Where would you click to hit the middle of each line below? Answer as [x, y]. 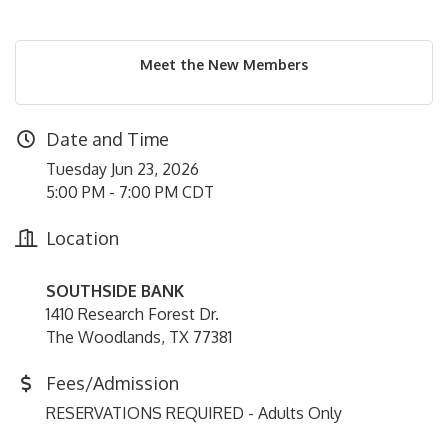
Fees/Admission [112, 383]
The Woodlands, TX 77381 [139, 337]
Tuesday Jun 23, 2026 [122, 169]
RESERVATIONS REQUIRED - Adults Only [194, 413]
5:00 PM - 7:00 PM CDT [130, 192]
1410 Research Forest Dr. [132, 314]
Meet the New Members [224, 64]
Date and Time [107, 139]
